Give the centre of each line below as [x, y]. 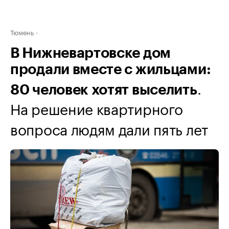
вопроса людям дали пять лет [109, 128]
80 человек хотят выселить [104, 90]
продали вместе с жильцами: [111, 70]
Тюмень [22, 32]
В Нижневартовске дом [90, 53]
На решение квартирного [97, 107]
